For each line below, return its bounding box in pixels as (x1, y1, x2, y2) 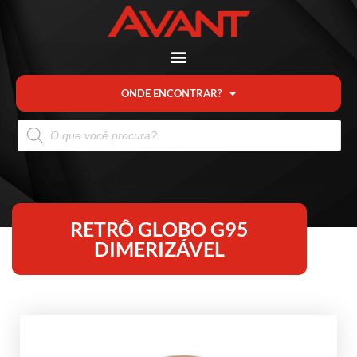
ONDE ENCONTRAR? (121, 87, 222, 100)
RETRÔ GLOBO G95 (70, 217, 249, 241)
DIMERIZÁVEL (94, 237, 225, 261)
